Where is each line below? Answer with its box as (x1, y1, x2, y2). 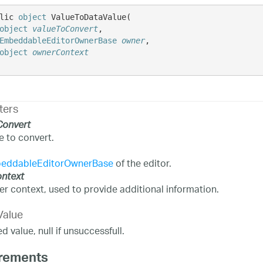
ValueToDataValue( (46, 12, 136, 22)
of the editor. (113, 154, 171, 174)
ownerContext (32, 47, 89, 57)
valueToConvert (32, 23, 99, 33)
